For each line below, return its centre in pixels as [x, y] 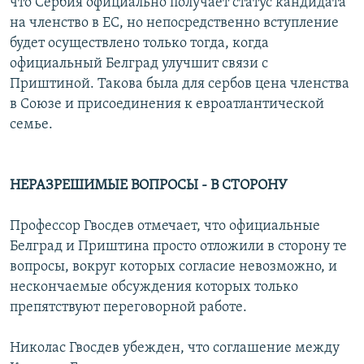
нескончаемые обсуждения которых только [154, 288]
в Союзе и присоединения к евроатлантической [167, 105]
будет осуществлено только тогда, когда [139, 44]
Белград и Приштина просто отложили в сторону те [178, 247]
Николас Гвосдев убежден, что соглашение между [175, 349]
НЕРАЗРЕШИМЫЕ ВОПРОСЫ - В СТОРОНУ [149, 186]
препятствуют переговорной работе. [128, 308]
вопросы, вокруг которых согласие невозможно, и [173, 267]
